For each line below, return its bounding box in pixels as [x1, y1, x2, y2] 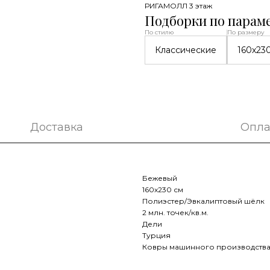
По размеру [227, 28, 265, 36]
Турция [142, 231, 171, 240]
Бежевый [142, 174, 177, 183]
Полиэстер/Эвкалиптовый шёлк [142, 196, 265, 206]
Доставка [30, 121, 83, 134]
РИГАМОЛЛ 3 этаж [144, 1, 212, 10]
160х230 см [142, 185, 183, 194]
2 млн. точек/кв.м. [142, 208, 209, 217]
